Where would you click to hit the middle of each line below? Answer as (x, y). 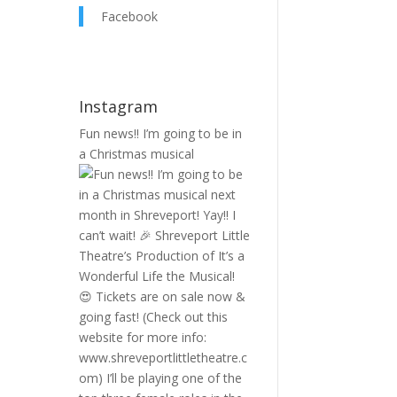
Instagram (119, 106)
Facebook (130, 16)
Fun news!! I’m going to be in (161, 133)
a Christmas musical (137, 153)
